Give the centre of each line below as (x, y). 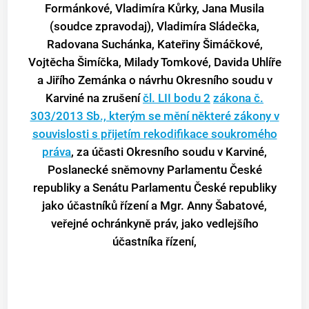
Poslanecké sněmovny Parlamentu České (154, 170)
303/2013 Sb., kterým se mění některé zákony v (154, 116)
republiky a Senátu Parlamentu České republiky (154, 188)
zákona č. (238, 98)
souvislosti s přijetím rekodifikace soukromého (154, 134)
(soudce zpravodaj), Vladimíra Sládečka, (154, 27)
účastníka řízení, (154, 242)
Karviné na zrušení (94, 98)
